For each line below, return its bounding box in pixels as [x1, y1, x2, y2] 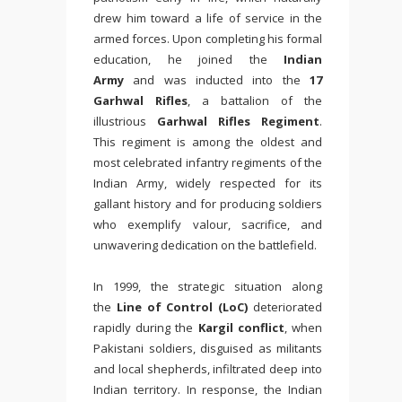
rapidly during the [93, 319, 198, 336]
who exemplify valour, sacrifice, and [93, 216, 322, 232]
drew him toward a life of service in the [93, 10, 322, 26]
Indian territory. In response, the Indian [93, 381, 322, 398]
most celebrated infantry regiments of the [93, 154, 322, 170]
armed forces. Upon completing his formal [93, 31, 322, 47]
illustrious [93, 113, 157, 129]
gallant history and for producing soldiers [93, 196, 322, 212]
